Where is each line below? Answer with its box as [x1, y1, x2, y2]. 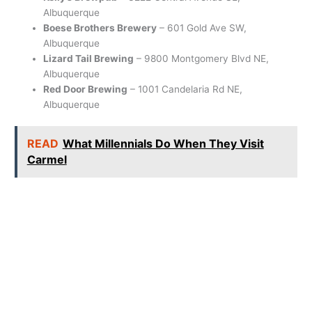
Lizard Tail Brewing [43, 52, 134, 64]
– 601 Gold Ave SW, [157, 22, 247, 33]
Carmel [26, 153, 67, 167]
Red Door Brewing [43, 83, 128, 95]
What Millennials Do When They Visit [62, 136, 264, 151]
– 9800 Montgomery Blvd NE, [134, 52, 270, 64]
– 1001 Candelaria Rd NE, [127, 83, 243, 95]
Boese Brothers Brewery [43, 22, 157, 33]
